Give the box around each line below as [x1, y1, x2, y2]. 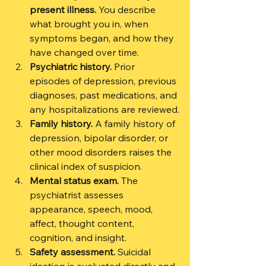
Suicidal [115, 246, 153, 258]
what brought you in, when [30, 18, 151, 30]
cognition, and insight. [30, 232, 126, 243]
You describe [96, 4, 158, 15]
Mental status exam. [30, 175, 119, 186]
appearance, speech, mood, [30, 203, 155, 215]
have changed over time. [30, 46, 139, 58]
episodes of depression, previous [30, 75, 179, 87]
